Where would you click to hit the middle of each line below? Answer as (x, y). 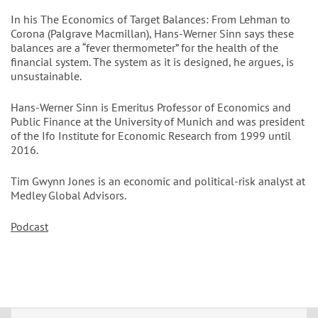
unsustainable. (46, 76)
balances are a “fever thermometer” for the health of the (144, 47)
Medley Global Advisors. (68, 195)
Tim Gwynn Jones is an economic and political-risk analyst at (158, 181)
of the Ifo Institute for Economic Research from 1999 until (151, 135)
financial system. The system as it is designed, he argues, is (152, 61)
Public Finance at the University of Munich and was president (158, 121)
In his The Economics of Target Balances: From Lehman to (150, 19)
